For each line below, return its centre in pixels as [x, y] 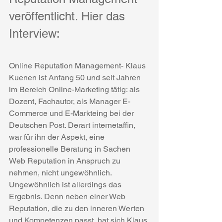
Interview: [34, 33]
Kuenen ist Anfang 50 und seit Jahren [76, 78]
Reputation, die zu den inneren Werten [78, 208]
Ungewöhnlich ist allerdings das [66, 185]
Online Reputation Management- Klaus [78, 66]
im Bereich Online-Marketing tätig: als [75, 89]
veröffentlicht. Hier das [69, 16]
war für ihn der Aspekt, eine [58, 137]
